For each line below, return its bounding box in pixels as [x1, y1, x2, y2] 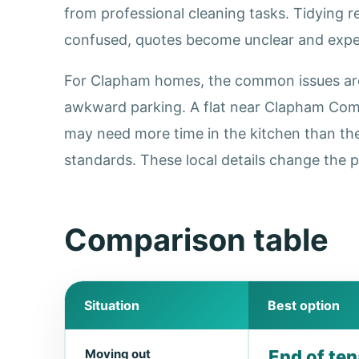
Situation [84, 296, 139, 313]
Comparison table [64, 220, 329, 258]
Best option [268, 296, 340, 313]
